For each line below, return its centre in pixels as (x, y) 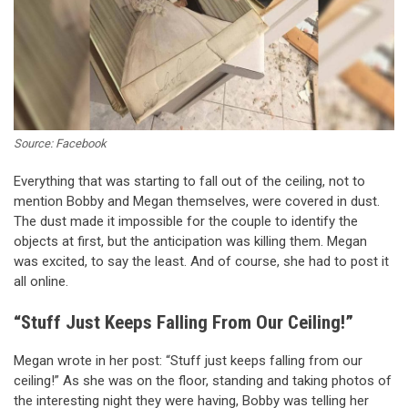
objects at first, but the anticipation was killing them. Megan (190, 241)
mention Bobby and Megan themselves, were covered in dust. (197, 201)
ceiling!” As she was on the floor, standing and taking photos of (203, 380)
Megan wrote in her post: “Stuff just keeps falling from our (188, 360)
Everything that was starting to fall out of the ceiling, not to (189, 181)
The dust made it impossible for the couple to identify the (186, 221)
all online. (41, 281)
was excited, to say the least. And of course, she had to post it (201, 261)
